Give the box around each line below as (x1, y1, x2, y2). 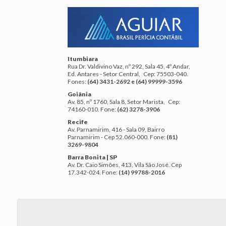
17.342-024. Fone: (68, 168, 118, 177)
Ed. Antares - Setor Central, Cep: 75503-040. (68, 70, 189, 78)
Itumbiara (68, 55, 98, 63)
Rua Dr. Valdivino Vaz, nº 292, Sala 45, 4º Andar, (68, 63, 191, 71)
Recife (68, 118, 88, 126)
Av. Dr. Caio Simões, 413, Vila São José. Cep (68, 161, 182, 169)
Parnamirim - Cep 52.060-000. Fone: (68, 133, 167, 141)
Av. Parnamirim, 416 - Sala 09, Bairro (68, 126, 165, 134)
